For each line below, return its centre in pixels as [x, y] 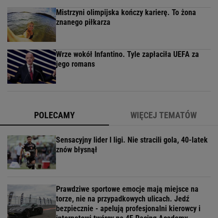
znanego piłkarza [83, 22]
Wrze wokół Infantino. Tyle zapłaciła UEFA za [127, 54]
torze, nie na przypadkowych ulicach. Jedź [123, 199]
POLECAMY [54, 115]
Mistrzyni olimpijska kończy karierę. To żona [126, 12]
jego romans [75, 64]
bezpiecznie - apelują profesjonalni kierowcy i [128, 209]
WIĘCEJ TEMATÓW [163, 115]
